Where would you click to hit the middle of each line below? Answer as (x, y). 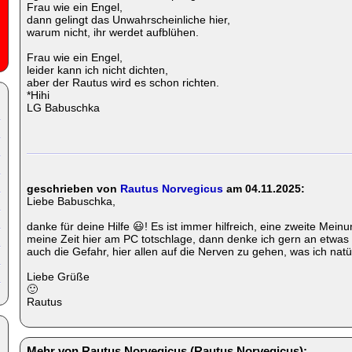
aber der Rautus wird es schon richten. (123, 82)
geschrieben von (73, 189)
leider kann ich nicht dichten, (97, 70)
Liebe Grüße (58, 277)
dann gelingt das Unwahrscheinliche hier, (128, 20)
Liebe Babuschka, (71, 201)
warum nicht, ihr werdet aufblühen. (113, 32)
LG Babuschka (63, 108)
